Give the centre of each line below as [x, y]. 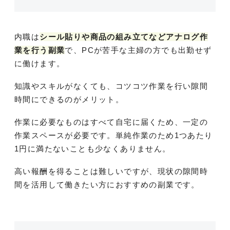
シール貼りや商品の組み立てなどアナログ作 [124, 37]
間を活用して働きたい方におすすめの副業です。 [107, 185]
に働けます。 [40, 64]
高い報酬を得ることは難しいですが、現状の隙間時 [111, 171]
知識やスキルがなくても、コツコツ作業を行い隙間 [111, 86]
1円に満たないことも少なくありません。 [93, 149]
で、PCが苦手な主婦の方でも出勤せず [138, 50]
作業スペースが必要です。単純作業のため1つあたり [114, 136]
